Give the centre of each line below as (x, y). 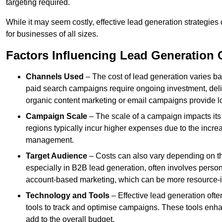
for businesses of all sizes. (52, 34)
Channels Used (55, 77)
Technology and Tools (68, 196)
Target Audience (56, 156)
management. (50, 140)
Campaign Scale (56, 116)
